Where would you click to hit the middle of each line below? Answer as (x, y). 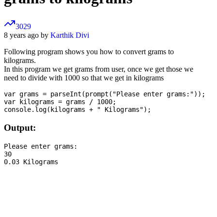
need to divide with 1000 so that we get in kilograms (84, 78)
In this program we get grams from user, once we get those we (99, 69)
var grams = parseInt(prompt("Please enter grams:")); (105, 94)
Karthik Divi (70, 35)
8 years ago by (27, 35)
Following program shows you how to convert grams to (89, 52)
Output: (20, 128)
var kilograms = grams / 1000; (60, 102)
